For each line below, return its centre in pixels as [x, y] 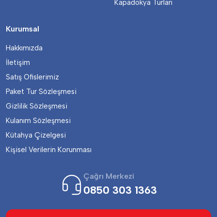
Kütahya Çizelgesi [36, 135]
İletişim [18, 62]
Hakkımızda [24, 48]
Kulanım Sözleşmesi [38, 121]
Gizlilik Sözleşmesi [37, 106]
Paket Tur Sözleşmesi [41, 92]
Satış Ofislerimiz [32, 77]
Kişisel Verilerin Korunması [49, 150]
